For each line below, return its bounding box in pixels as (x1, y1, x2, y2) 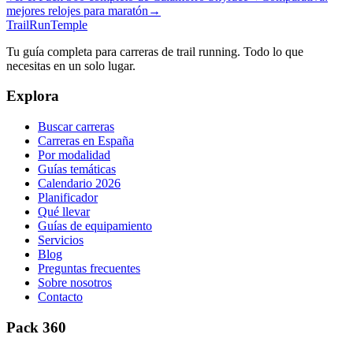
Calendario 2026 (38, 176, 121, 191)
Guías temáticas (38, 162, 116, 176)
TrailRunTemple (6, 17, 87, 32)
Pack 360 (6, 318, 66, 336)
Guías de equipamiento (38, 219, 152, 233)
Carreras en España (38, 134, 134, 148)
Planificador (38, 191, 98, 205)
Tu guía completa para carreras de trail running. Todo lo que (6, 44, 303, 58)
